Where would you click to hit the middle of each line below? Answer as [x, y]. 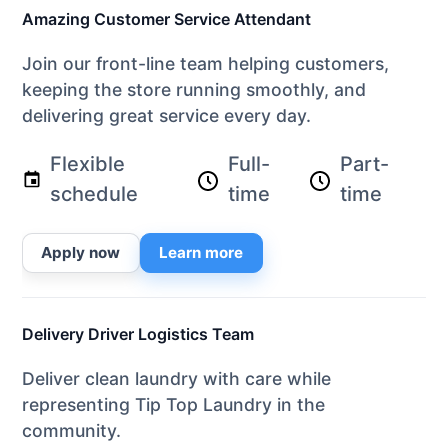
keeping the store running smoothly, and [194, 90]
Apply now [81, 253]
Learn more [201, 253]
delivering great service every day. [166, 116]
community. [71, 430]
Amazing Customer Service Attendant [166, 19]
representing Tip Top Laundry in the [173, 404]
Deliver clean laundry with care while [176, 378]
